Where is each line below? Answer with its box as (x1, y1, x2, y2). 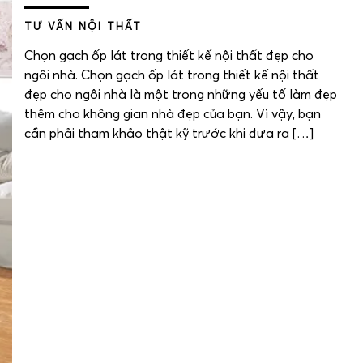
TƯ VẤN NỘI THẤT (24, 22, 142, 33)
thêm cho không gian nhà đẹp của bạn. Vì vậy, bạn (24, 108, 321, 122)
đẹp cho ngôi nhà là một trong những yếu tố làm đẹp (24, 88, 337, 102)
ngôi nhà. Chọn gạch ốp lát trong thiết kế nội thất (24, 69, 319, 83)
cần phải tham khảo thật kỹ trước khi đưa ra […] (24, 127, 314, 141)
